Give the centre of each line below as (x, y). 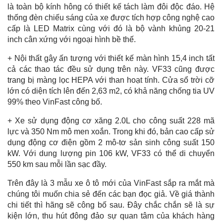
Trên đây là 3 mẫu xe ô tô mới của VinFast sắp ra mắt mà (111, 183)
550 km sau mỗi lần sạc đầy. (58, 164)
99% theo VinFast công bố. (55, 102)
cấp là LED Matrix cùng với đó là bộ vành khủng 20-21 (111, 28)
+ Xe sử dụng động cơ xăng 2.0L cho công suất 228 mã (111, 120)
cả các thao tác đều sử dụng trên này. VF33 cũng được (111, 69)
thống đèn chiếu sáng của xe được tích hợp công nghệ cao (111, 17)
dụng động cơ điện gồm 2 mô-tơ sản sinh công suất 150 (111, 142)
